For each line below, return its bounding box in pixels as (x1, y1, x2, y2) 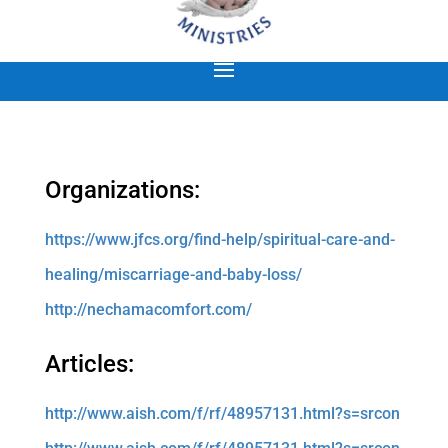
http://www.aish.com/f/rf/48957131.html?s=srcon (44, 404, 400, 424)
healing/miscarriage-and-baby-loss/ (44, 265, 302, 285)
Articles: (44, 350, 134, 379)
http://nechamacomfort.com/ (44, 300, 252, 320)
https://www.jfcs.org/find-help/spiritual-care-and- (44, 230, 395, 250)
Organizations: (44, 176, 200, 205)
